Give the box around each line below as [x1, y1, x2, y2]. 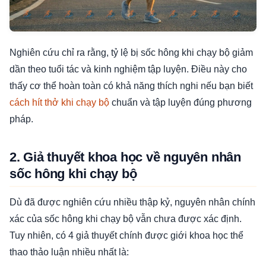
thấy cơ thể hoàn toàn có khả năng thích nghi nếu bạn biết [9, 81, 253, 91]
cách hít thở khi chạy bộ [9, 97, 109, 108]
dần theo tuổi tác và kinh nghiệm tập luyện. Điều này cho [9, 64, 247, 75]
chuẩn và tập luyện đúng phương [109, 97, 252, 108]
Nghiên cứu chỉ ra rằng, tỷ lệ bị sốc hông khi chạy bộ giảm [9, 47, 253, 58]
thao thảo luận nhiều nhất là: [9, 247, 129, 258]
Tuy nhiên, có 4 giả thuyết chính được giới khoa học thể [9, 230, 243, 241]
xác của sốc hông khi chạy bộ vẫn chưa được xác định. [9, 214, 242, 224]
